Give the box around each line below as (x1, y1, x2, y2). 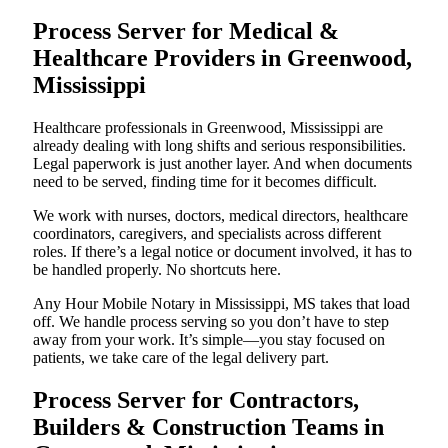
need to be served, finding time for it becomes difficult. (33, 172, 377, 190)
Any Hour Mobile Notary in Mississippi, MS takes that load (33, 294, 410, 312)
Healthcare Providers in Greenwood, (33, 45, 412, 72)
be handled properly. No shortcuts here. (33, 260, 281, 278)
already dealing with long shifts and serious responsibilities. (33, 136, 406, 154)
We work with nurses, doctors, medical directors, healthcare (33, 206, 408, 224)
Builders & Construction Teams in (33, 413, 384, 440)
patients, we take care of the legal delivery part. (33, 348, 329, 366)
